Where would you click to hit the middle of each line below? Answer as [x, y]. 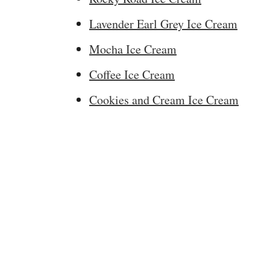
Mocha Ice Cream [133, 49]
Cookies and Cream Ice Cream [164, 100]
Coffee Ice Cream [132, 74]
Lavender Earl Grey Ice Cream [163, 24]
